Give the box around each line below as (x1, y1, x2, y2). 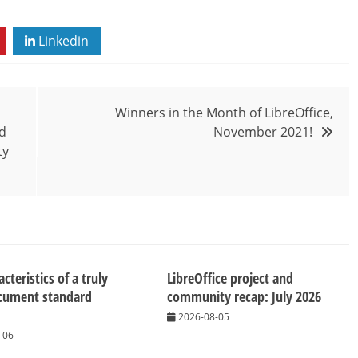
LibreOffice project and (167, 268, 294, 288)
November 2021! (213, 122, 312, 141)
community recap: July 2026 (167, 286, 322, 306)
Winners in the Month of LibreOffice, (115, 103, 333, 121)
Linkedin (35, 31, 89, 50)
